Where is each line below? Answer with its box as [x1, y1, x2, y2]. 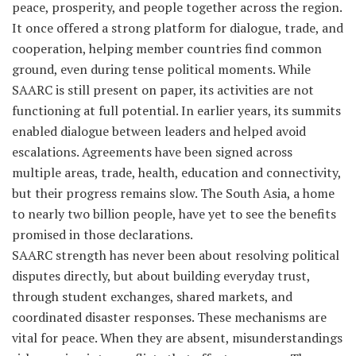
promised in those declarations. [12, 225, 193, 243]
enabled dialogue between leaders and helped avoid [12, 122, 306, 140]
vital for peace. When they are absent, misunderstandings [12, 328, 342, 346]
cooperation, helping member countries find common [12, 39, 322, 57]
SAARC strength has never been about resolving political [12, 246, 339, 264]
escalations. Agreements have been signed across [12, 142, 292, 161]
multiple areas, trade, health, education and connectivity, [12, 163, 341, 181]
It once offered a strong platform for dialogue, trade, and [12, 18, 343, 37]
